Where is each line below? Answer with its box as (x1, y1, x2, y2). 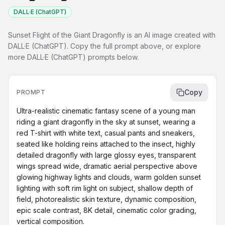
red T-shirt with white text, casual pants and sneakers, (17, 129, 195, 137)
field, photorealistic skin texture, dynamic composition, (17, 195, 196, 203)
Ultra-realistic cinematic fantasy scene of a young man (17, 106, 195, 115)
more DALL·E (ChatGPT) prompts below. (8, 53, 139, 61)
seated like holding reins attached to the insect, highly (17, 140, 195, 148)
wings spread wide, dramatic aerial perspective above (17, 162, 197, 170)
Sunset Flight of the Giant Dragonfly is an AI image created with (8, 31, 215, 39)
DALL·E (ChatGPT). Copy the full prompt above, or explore (8, 42, 201, 50)
